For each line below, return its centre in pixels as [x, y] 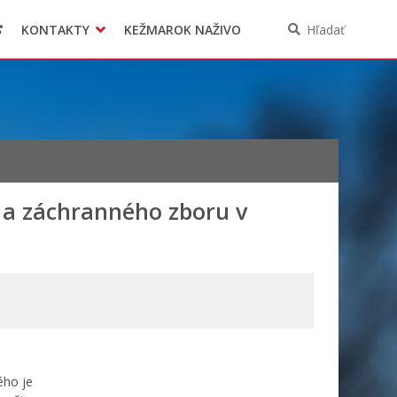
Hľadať [325, 29]
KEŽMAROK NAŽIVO [182, 29]
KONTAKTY [55, 29]
